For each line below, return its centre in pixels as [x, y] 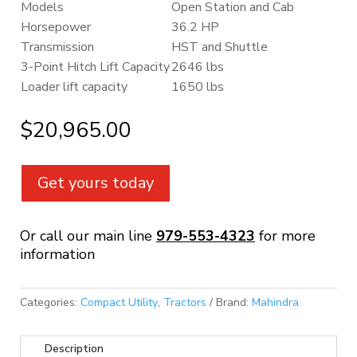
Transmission [57, 47]
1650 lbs [198, 87]
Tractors [185, 302]
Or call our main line [88, 236]
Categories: [50, 302]
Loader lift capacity [74, 87]
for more [285, 236]
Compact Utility [119, 302]
